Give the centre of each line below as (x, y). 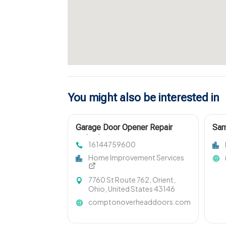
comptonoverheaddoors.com (140, 202)
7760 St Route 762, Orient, (132, 180)
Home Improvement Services (136, 158)
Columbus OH (100, 139)
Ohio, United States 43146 (132, 189)
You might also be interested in (144, 98)
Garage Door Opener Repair (124, 128)
